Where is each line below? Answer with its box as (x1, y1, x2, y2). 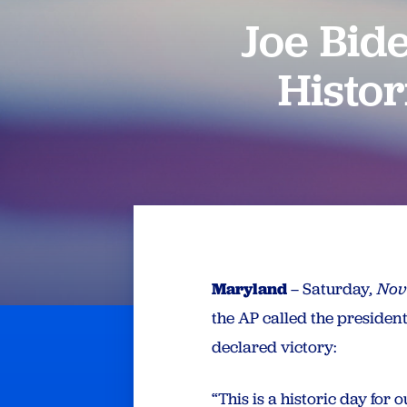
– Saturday (287, 277, 371, 300)
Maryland (212, 277, 288, 299)
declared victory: (212, 335, 338, 358)
